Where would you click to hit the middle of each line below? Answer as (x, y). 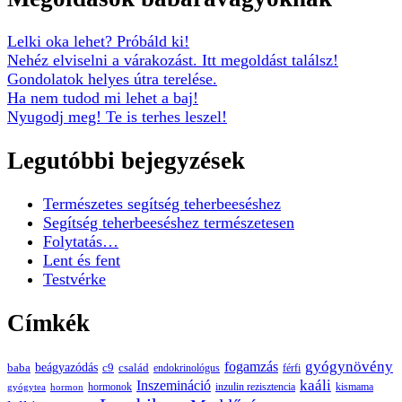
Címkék (48, 323)
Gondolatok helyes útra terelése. (112, 79)
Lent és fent (82, 261)
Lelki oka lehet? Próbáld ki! (98, 42)
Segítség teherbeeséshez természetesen (169, 223)
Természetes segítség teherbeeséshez (162, 204)
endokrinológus (187, 368)
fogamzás (251, 367)
